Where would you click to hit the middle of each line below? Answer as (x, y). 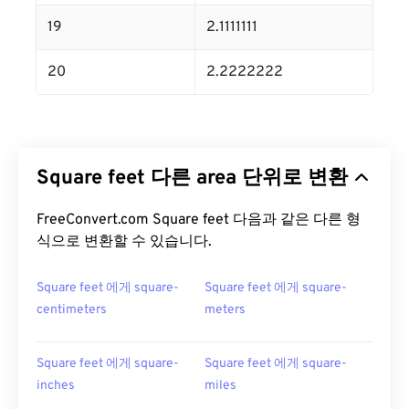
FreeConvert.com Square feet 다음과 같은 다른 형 (199, 220)
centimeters (72, 310)
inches (56, 386)
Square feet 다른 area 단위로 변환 (192, 179)
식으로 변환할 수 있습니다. (124, 242)
